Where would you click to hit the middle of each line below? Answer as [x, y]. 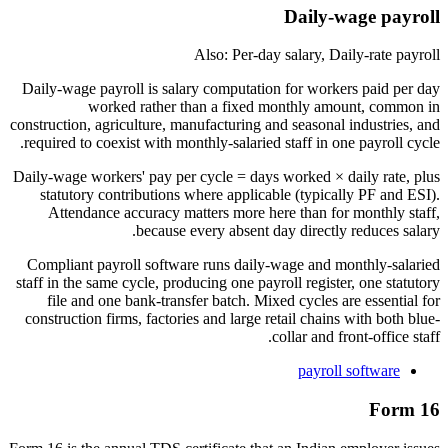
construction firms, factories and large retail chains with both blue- [232, 319]
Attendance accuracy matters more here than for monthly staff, [244, 213]
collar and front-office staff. [356, 337]
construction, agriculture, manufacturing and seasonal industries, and [225, 125]
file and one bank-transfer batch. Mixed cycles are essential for [243, 301]
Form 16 [404, 409]
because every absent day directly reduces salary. [288, 231]
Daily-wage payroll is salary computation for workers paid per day [231, 89]
